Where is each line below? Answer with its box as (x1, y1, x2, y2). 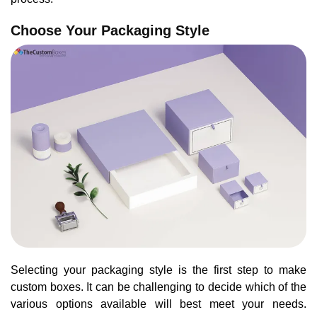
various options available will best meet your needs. (11, 297, 306, 310)
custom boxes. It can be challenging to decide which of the (11, 280, 306, 293)
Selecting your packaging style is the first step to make (11, 263, 306, 276)
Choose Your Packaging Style (11, 22, 209, 38)
